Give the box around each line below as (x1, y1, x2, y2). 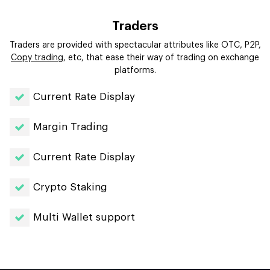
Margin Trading (33, 121, 108, 132)
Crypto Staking (33, 181, 107, 192)
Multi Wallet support (33, 212, 135, 222)
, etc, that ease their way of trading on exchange (63, 53, 259, 62)
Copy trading (11, 53, 63, 62)
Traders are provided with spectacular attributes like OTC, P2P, (9, 40, 261, 49)
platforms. (114, 66, 156, 75)
